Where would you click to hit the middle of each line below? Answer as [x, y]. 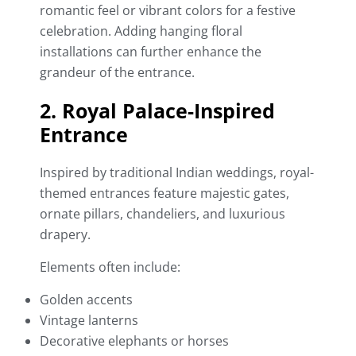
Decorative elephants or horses [134, 341]
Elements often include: [110, 267]
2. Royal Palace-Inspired [157, 111]
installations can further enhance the [151, 52]
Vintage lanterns [89, 321]
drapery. [65, 235]
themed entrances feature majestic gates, [164, 193]
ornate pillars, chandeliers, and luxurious [163, 214]
